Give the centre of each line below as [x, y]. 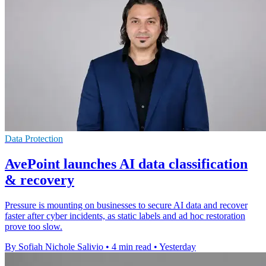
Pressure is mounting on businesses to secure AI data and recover [126, 205]
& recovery [39, 180]
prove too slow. [34, 227]
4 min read [132, 247]
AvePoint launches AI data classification [126, 164]
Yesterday [178, 247]
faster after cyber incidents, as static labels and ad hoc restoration [125, 216]
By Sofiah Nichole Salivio [54, 247]
